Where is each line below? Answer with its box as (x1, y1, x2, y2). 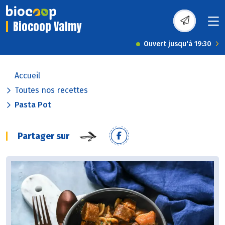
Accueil (15, 71, 40, 81)
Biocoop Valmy (13, 18, 82, 35)
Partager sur (18, 131, 69, 142)
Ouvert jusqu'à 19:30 (144, 40, 211, 49)
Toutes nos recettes (15, 85, 88, 95)
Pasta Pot (15, 100, 51, 110)
